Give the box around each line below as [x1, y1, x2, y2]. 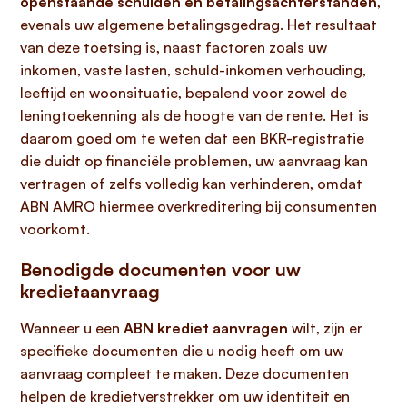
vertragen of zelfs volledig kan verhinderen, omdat [20, 174, 362, 193]
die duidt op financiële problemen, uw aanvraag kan [20, 152, 368, 170]
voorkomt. [20, 220, 90, 238]
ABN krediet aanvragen [124, 319, 288, 337]
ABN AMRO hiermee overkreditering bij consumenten [20, 197, 377, 215]
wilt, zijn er [288, 319, 362, 337]
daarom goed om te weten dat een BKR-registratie [20, 129, 364, 147]
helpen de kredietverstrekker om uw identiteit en [20, 387, 350, 405]
